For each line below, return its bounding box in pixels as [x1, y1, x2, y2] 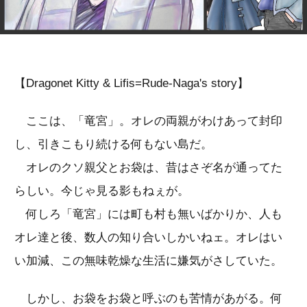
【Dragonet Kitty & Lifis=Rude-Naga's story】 [14, 76, 249, 90]
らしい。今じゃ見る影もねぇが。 [14, 184, 189, 197]
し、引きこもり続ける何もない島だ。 [14, 137, 212, 151]
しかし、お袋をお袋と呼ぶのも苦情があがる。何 [14, 291, 282, 305]
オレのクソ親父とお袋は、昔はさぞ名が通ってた [14, 160, 282, 174]
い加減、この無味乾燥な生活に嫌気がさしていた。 [14, 254, 282, 267]
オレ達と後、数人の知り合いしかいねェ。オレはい [14, 230, 282, 244]
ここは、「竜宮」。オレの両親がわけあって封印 [14, 114, 282, 127]
